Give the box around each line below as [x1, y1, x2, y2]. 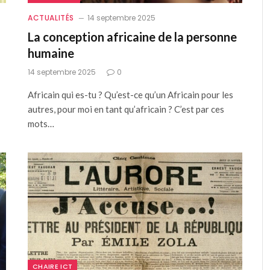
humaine [28, 45, 74, 60]
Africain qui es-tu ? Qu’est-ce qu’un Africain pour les [28, 89, 233, 100]
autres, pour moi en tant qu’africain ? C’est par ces [28, 103, 224, 115]
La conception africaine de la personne [28, 29, 237, 44]
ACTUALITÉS [28, 12, 74, 23]
